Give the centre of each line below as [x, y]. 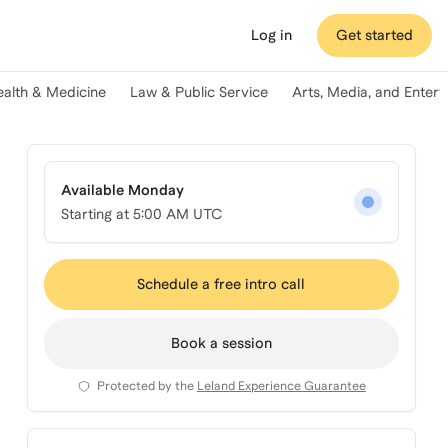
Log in [271, 35]
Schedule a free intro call [221, 284]
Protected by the [145, 386]
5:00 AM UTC [177, 214]
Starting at [96, 214]
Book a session [221, 343]
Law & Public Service [199, 92]
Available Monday [122, 190]
